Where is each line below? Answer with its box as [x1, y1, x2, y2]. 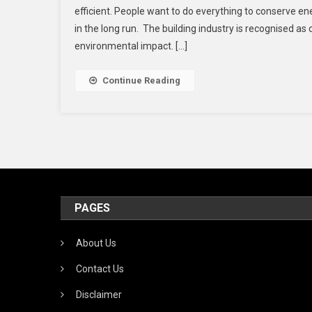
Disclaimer [76, 288, 123, 300]
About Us [76, 237, 117, 249]
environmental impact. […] [75, 40, 187, 52]
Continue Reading [102, 75, 180, 86]
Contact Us [76, 263, 125, 274]
